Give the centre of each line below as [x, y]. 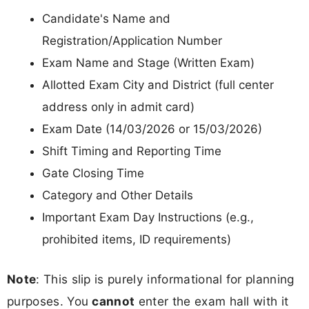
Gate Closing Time [93, 173]
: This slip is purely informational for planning [165, 279]
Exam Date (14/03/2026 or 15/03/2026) [152, 129]
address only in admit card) [118, 107]
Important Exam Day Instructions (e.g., [148, 218]
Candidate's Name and [106, 19]
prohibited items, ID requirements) [137, 240]
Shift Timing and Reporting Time [132, 151]
